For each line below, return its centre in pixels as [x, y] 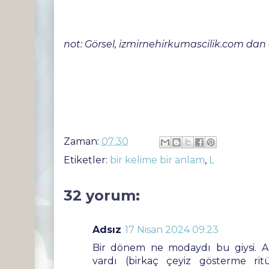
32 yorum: [102, 195]
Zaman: [83, 141]
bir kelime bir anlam [157, 160]
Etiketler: [87, 160]
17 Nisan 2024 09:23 [172, 230]
